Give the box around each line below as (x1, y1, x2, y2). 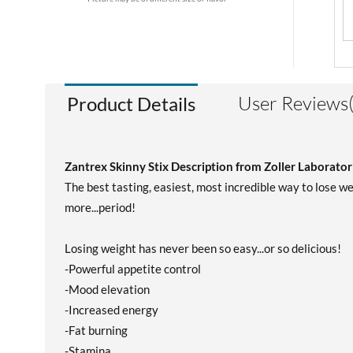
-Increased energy (65, 303, 158, 317)
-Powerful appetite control (65, 262, 201, 276)
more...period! (65, 200, 136, 214)
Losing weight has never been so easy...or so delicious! (65, 241, 341, 255)
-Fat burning (65, 323, 128, 337)
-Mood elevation (65, 282, 150, 296)
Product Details (67, 92, 195, 115)
